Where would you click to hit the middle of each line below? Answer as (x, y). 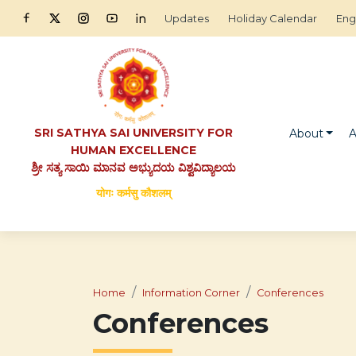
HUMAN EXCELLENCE (133, 150)
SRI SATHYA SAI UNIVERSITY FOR (133, 133)
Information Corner (191, 293)
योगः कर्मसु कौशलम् (133, 193)
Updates (187, 18)
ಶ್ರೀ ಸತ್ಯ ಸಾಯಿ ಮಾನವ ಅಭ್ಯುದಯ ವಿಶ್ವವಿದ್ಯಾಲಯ (133, 168)
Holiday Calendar (273, 18)
